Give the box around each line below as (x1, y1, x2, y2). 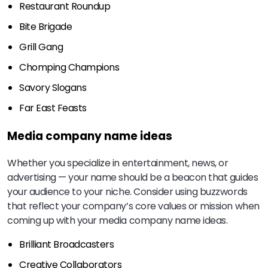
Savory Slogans (19, 81, 87, 95)
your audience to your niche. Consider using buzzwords (7, 184, 248, 199)
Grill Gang (19, 40, 63, 54)
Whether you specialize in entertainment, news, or (7, 156, 229, 170)
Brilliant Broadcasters (19, 237, 114, 251)
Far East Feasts (19, 101, 87, 115)
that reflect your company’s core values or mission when (7, 199, 260, 213)
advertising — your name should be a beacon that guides (7, 170, 258, 184)
